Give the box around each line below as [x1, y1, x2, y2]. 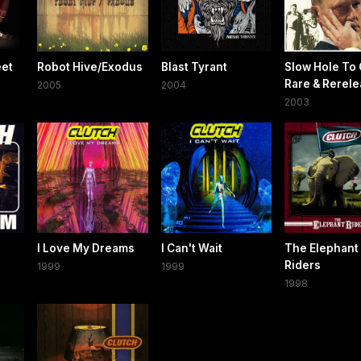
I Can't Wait [160, 242, 222, 255]
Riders [284, 259, 321, 272]
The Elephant [284, 242, 359, 255]
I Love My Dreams [37, 242, 135, 255]
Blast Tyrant [160, 60, 227, 74]
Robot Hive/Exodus [37, 60, 143, 74]
